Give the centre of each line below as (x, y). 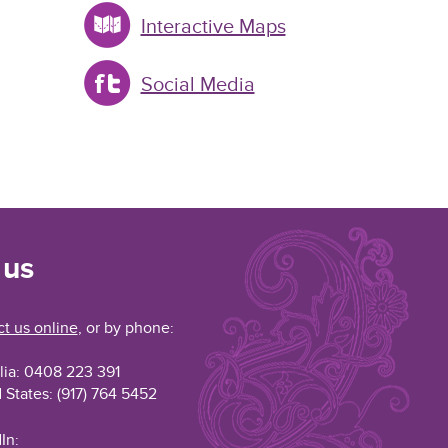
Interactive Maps (213, 27)
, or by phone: (125, 328)
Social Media (197, 85)
